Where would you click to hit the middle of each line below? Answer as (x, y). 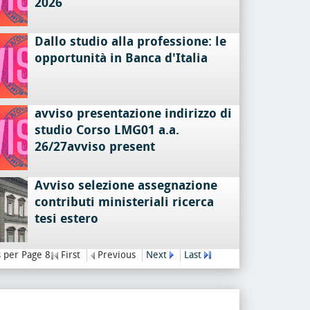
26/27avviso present (94, 147)
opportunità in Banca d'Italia (121, 58)
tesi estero (66, 219)
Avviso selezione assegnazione (126, 185)
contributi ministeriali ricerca (124, 202)
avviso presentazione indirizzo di (133, 113)
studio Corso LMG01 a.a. (107, 130)
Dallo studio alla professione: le (130, 42)
